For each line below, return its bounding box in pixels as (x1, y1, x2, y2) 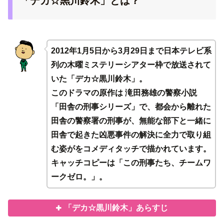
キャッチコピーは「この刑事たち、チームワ (50, 158, 211, 167)
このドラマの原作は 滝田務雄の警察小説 (50, 88, 197, 97)
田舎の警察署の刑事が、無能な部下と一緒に (50, 116, 211, 125)
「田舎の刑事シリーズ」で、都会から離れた (50, 102, 211, 111)
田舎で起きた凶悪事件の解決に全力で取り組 (50, 130, 211, 139)
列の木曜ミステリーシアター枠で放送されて (50, 60, 211, 69)
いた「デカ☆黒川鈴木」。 (50, 74, 147, 83)
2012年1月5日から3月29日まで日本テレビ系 (50, 46, 211, 55)
